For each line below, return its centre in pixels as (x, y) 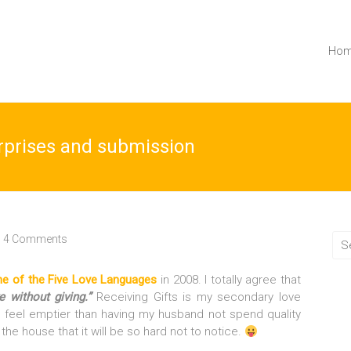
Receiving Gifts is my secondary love (196, 297)
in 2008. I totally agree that (229, 280)
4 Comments (35, 239)
